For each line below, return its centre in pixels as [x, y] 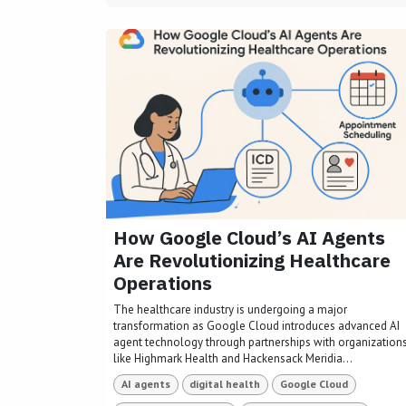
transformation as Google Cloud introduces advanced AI [256, 326]
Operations [163, 283]
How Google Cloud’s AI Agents [249, 238]
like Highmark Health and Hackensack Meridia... [233, 359]
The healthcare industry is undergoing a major [230, 310]
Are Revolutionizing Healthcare [252, 261]
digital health [225, 384]
